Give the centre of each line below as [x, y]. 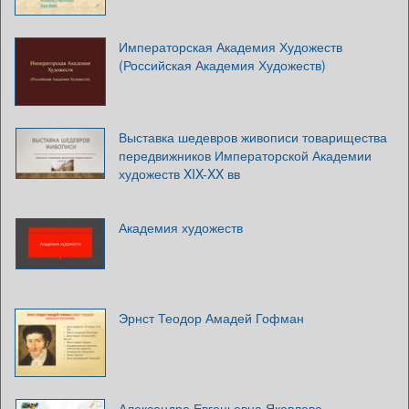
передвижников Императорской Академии [245, 155]
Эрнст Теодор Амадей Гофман [211, 317]
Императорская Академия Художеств [231, 46]
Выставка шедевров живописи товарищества [253, 136]
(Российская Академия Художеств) [222, 64]
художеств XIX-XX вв [179, 173]
